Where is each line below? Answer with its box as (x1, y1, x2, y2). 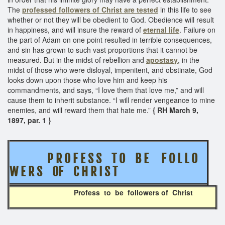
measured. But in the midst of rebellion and (8, 54, 146, 65)
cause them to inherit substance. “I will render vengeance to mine (8, 94, 215, 105)
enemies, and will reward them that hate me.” (8, 104, 151, 115)
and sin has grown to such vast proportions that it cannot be (8, 44, 197, 55)
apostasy (146, 54, 178, 65)
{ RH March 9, (151, 104, 198, 115)
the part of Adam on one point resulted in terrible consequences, (8, 34, 212, 45)
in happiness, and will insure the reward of (8, 24, 143, 35)
